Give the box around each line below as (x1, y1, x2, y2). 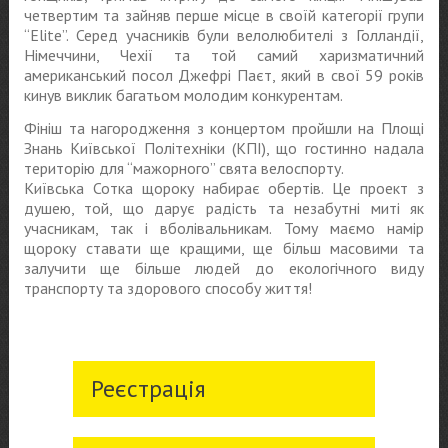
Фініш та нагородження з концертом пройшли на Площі (23, 117, 425, 138)
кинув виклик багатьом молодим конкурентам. (23, 84, 343, 105)
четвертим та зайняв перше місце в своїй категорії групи (23, 4, 425, 25)
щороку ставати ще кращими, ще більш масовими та (23, 237, 425, 258)
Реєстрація (90, 372, 206, 404)
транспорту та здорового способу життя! (23, 277, 312, 298)
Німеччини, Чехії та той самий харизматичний (23, 44, 425, 65)
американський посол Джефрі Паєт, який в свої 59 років (23, 64, 425, 85)
